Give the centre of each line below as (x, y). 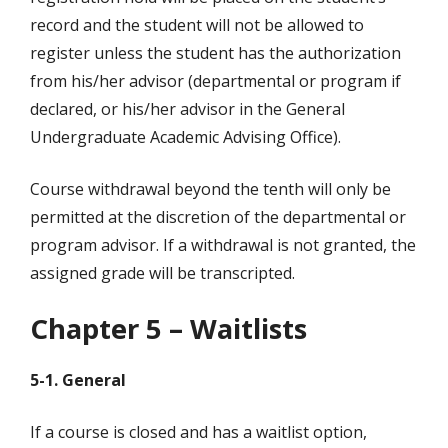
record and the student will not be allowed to (197, 25)
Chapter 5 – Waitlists (168, 328)
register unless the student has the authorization (215, 53)
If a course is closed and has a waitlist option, (198, 432)
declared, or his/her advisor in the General (187, 109)
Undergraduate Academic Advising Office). (185, 137)
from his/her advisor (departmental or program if (215, 81)
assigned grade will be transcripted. (162, 273)
